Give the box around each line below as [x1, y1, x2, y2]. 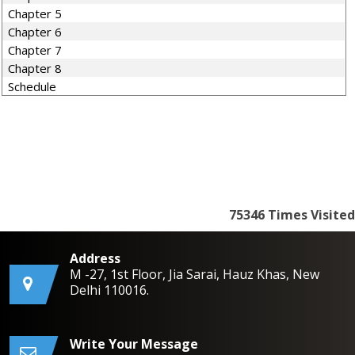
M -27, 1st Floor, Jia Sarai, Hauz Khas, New [70, 265, 319, 283]
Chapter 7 [8, 42, 63, 58]
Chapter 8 [8, 60, 63, 76]
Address [70, 250, 120, 267]
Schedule [8, 78, 57, 94]
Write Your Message [70, 335, 198, 353]
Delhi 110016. [70, 281, 149, 299]
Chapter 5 [8, 6, 63, 21]
